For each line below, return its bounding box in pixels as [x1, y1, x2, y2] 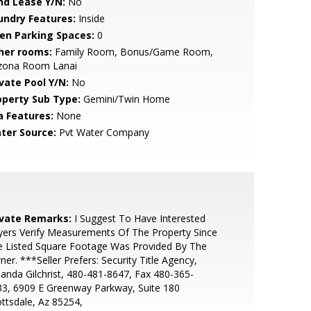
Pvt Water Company [56, 126, 149, 139]
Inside [75, 12, 105, 25]
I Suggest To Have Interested [71, 212, 205, 225]
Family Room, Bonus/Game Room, [51, 45, 213, 58]
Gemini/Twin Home [80, 92, 170, 106]
